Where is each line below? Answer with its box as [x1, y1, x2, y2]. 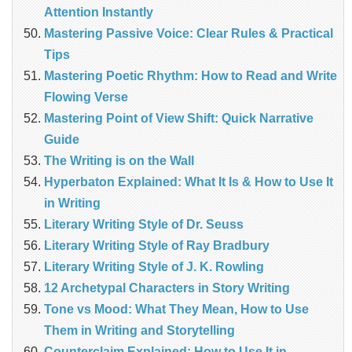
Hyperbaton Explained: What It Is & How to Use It [44, 175, 333, 189]
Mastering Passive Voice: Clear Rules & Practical [44, 27, 333, 41]
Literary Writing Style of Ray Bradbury [44, 239, 269, 253]
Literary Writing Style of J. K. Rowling [44, 260, 264, 274]
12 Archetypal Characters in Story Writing [44, 281, 290, 295]
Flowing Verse [44, 90, 128, 104]
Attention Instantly [44, 5, 153, 20]
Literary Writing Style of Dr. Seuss [44, 218, 244, 232]
